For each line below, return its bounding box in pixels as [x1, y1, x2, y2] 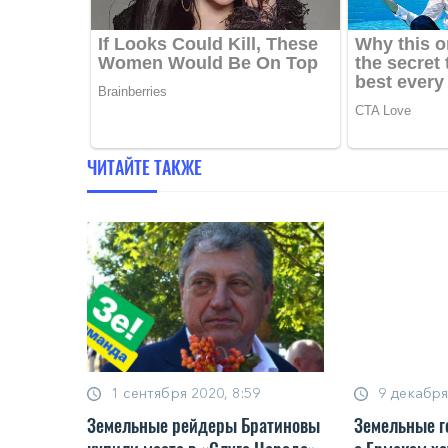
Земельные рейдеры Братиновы [87, 411, 320, 438]
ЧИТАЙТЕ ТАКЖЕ [87, 153, 202, 180]
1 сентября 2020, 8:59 [111, 383, 261, 402]
